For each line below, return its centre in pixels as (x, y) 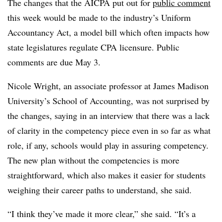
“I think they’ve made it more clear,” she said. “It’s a (102, 213)
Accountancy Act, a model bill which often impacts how (109, 32)
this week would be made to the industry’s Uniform (99, 17)
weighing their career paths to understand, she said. (101, 190)
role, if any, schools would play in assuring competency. (108, 145)
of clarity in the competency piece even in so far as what (109, 130)
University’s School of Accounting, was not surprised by (109, 100)
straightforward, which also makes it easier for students (107, 175)
